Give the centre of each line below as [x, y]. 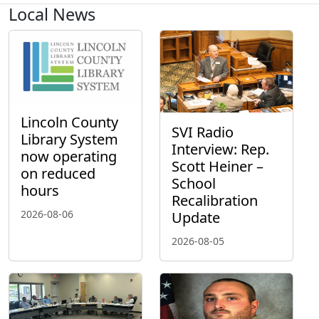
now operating [69, 157]
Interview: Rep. [220, 150]
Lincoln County [69, 122]
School [194, 184]
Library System [69, 140]
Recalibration [215, 201]
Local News [52, 15]
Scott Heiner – [218, 167]
